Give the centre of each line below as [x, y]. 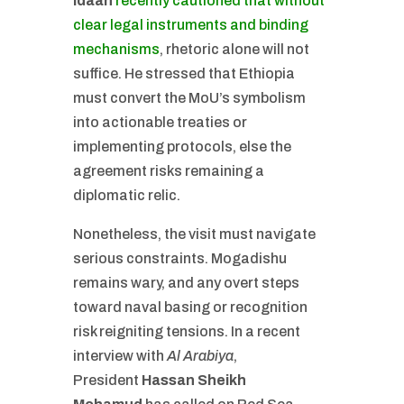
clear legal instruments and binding [190, 25]
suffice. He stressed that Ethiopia [184, 73]
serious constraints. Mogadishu [179, 258]
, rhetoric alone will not [234, 49]
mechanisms [116, 49]
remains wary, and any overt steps [186, 283]
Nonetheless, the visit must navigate [194, 234]
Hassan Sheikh [193, 380]
